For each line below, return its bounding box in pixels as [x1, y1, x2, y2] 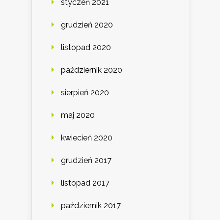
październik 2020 [61, 65, 122, 75]
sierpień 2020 [61, 88, 109, 98]
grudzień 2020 [61, 20, 113, 30]
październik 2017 [61, 201, 121, 211]
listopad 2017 [61, 178, 110, 188]
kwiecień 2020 [61, 133, 112, 143]
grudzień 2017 [61, 156, 111, 165]
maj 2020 [61, 110, 95, 120]
